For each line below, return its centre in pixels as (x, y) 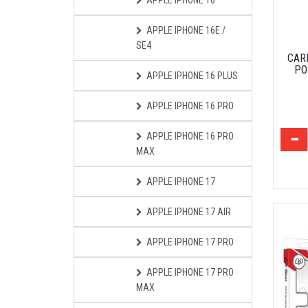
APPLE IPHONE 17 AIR (189, 212)
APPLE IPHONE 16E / (186, 30)
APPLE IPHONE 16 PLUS (192, 76)
